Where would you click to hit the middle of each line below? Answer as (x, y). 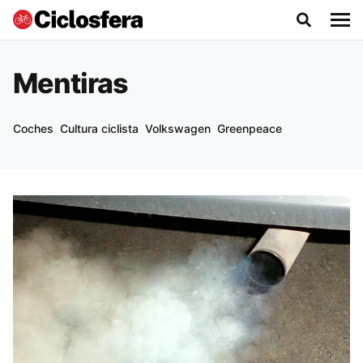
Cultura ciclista (99, 128)
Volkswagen (178, 128)
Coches (33, 128)
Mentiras (71, 83)
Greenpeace (250, 128)
